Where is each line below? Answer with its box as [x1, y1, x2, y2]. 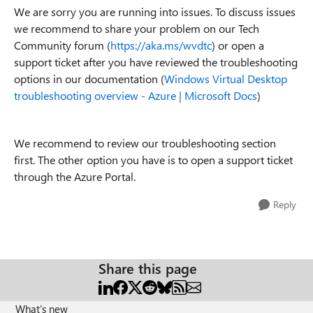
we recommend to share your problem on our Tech [14, 21, 259, 36]
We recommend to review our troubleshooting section [14, 136, 276, 150]
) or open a [212, 38, 264, 52]
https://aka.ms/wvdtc [110, 38, 212, 52]
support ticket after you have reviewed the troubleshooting [14, 54, 298, 69]
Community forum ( [14, 38, 110, 52]
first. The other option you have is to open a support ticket [14, 152, 293, 167]
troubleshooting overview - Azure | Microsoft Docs [14, 88, 257, 103]
